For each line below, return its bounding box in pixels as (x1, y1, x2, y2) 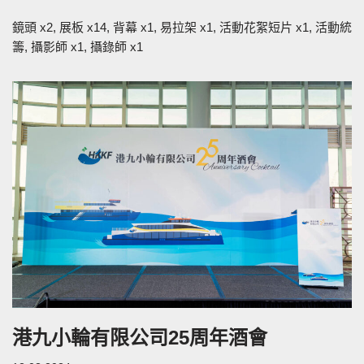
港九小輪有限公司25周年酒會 (12, 326, 267, 349)
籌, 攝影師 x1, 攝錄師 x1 (12, 40, 143, 54)
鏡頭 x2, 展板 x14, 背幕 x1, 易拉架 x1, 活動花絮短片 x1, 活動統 (12, 20, 352, 35)
